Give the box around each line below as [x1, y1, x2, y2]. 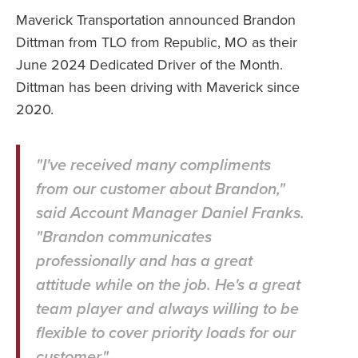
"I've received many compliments [36, 153, 271, 177]
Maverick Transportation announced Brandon [16, 10, 296, 30]
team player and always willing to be [36, 296, 299, 320]
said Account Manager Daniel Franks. [36, 201, 304, 225]
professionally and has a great [36, 249, 253, 272]
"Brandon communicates [36, 225, 212, 249]
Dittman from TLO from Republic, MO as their [16, 32, 297, 53]
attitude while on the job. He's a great [36, 272, 300, 296]
